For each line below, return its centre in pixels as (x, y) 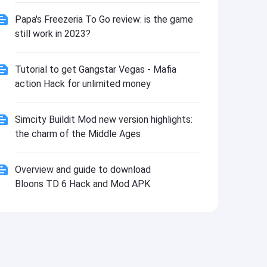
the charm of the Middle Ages (77, 134)
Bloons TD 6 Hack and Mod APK (82, 184)
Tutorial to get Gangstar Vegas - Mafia (95, 69)
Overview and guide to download (83, 170)
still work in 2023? (52, 34)
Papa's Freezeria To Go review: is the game (104, 19)
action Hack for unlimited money (83, 84)
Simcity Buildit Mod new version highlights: (103, 119)
